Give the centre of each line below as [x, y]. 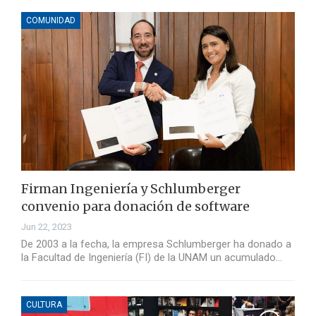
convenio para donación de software [135, 207]
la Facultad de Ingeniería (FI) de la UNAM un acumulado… [152, 258]
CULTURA [44, 305]
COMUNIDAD [51, 21]
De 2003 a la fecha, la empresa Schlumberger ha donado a [156, 244]
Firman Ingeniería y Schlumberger [131, 189]
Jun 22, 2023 [47, 227]
